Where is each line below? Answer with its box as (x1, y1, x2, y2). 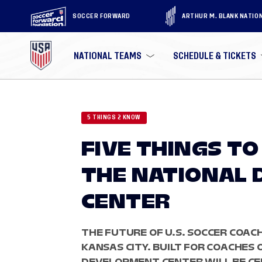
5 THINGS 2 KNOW (87, 115, 141, 120)
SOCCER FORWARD (73, 12, 130, 19)
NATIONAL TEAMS (74, 51, 142, 60)
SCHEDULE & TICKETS (173, 51, 257, 60)
